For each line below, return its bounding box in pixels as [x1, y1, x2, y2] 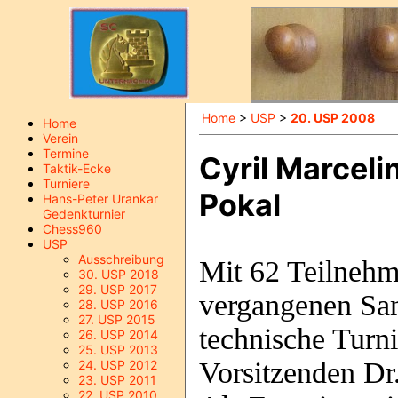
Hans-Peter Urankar [43, 191, 158, 206]
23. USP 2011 [78, 372, 156, 387]
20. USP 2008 [291, 110, 375, 125]
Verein [43, 131, 78, 146]
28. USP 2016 [78, 297, 158, 312]
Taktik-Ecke [43, 161, 111, 176]
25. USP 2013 [78, 342, 158, 357]
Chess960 [43, 221, 102, 236]
